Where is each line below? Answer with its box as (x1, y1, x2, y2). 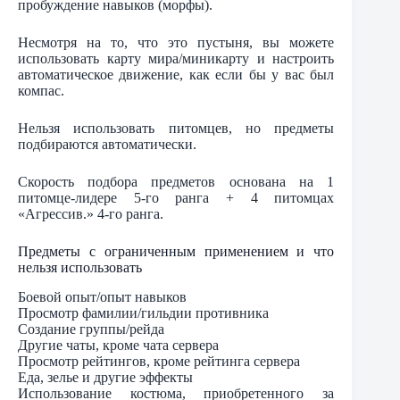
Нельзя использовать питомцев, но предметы (18, 121, 335, 137)
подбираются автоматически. (18, 137, 196, 153)
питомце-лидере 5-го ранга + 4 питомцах (18, 190, 335, 206)
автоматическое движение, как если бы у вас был (18, 67, 335, 83)
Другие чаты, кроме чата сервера (18, 337, 219, 353)
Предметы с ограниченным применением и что (18, 244, 335, 260)
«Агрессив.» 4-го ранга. (18, 206, 163, 222)
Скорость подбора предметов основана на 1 (18, 174, 335, 190)
